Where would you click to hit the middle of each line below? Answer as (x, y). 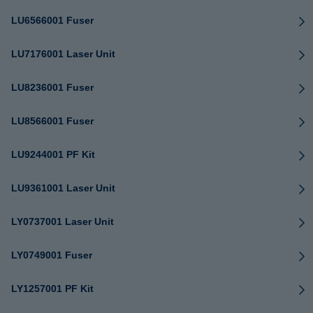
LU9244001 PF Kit (53, 154)
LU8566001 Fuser (52, 121)
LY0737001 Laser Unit (63, 221)
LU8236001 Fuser (52, 87)
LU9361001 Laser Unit (63, 188)
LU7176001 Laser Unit (63, 54)
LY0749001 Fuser (52, 255)
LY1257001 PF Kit (52, 289)
